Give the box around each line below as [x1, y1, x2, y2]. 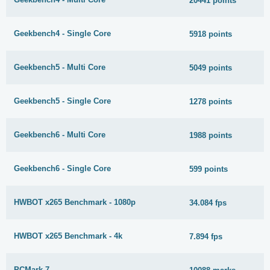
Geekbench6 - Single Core [14, 164, 111, 174]
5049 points [189, 63, 233, 72]
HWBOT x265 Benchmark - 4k [14, 231, 122, 241]
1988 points [189, 130, 233, 140]
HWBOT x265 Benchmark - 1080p [14, 198, 136, 207]
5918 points [189, 29, 233, 39]
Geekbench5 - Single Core [14, 96, 111, 106]
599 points [189, 164, 228, 174]
